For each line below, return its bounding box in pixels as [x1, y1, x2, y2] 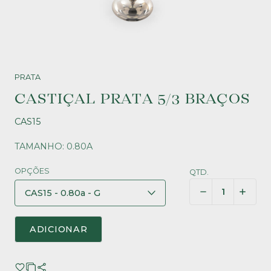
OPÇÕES [15, 166, 50, 175]
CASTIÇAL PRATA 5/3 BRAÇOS [15, 90, 250, 108]
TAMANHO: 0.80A [15, 141, 93, 152]
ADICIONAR [30, 224, 88, 235]
